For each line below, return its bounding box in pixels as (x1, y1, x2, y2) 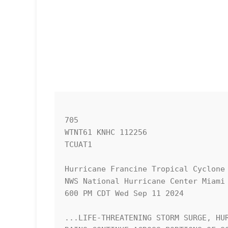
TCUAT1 (65, 140, 92, 150)
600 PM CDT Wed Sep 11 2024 (65, 189, 184, 198)
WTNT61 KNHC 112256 (65, 128, 147, 137)
